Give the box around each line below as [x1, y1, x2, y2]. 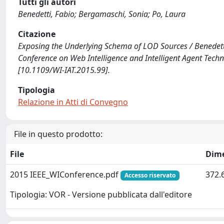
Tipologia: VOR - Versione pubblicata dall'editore [10, 189, 192, 200]
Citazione [18, 28, 55, 39]
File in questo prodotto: [14, 128, 102, 139]
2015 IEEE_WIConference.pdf [10, 169, 120, 180]
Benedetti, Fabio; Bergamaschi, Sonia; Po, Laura [18, 8, 185, 19]
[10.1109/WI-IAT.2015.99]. [18, 64, 110, 75]
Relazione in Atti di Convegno [18, 96, 128, 107]
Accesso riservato [124, 171, 175, 179]
